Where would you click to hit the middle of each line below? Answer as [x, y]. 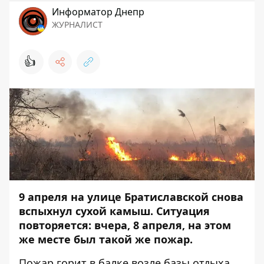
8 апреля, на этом [182, 225]
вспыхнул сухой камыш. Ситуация [114, 211]
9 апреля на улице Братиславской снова [131, 197]
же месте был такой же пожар [104, 239]
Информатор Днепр [98, 12]
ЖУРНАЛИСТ [77, 24]
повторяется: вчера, [76, 225]
